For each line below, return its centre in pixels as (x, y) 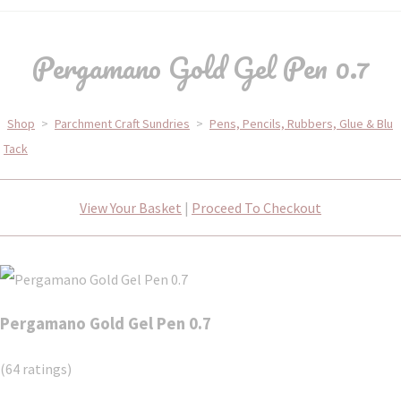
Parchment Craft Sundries (122, 124)
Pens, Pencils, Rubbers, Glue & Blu (301, 124)
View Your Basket (131, 208)
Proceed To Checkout (256, 208)
